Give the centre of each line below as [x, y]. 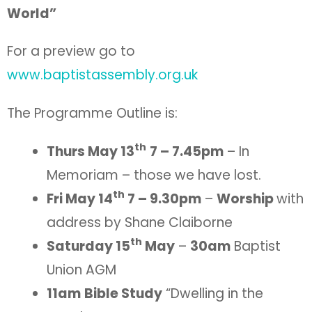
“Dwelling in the [213, 294]
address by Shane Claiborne [140, 223]
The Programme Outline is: [92, 114]
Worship [247, 199]
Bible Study [123, 294]
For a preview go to [71, 52]
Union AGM [81, 270]
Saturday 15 [88, 247]
